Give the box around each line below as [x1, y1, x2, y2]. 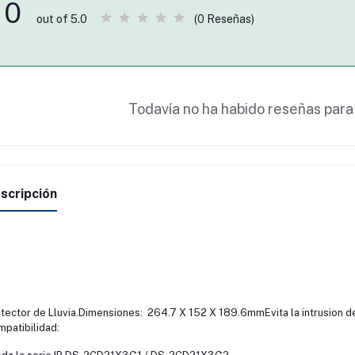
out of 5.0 [36, 13, 87, 25]
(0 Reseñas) [193, 12, 254, 25]
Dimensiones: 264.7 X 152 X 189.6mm [78, 307, 265, 319]
